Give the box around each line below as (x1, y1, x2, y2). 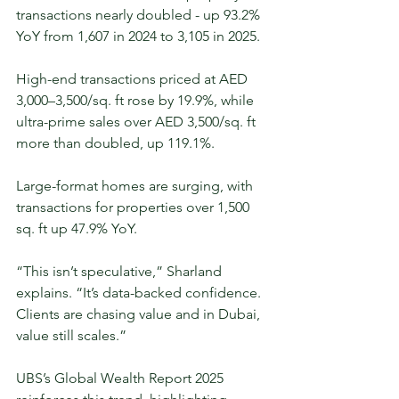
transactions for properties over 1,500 (16, 199, 253, 216)
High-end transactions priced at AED (16, 70, 251, 88)
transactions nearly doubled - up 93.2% (16, 6, 264, 24)
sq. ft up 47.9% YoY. (16, 220, 137, 238)
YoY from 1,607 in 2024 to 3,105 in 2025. (16, 28, 260, 45)
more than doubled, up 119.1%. (16, 134, 215, 152)
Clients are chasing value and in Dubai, (16, 305, 264, 323)
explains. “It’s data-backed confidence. (16, 284, 265, 302)
